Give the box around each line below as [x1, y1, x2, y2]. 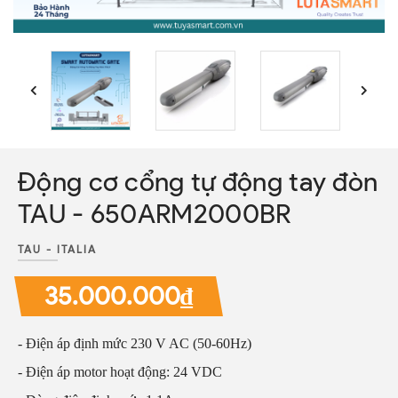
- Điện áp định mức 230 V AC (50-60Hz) [18, 336, 251, 351]
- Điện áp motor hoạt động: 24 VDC [18, 364, 222, 379]
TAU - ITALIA [18, 243, 97, 256]
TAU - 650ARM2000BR [18, 197, 291, 230]
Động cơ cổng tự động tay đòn [18, 165, 378, 198]
